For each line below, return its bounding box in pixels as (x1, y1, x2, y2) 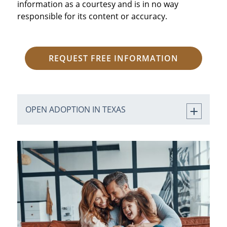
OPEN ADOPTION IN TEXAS (25, 104, 126, 116)
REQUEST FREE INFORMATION (49, 53, 178, 64)
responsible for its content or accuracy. (17, 11, 167, 22)
